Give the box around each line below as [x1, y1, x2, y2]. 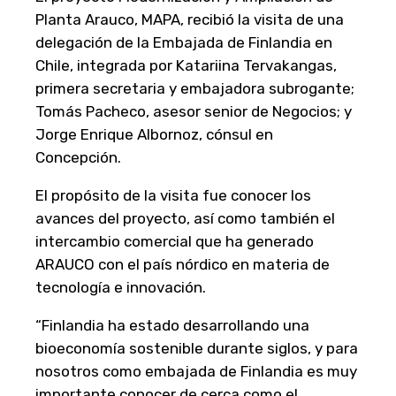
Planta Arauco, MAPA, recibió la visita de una [35, 10, 344, 28]
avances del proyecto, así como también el [35, 209, 335, 227]
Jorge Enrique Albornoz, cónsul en [35, 125, 273, 143]
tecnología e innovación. [35, 278, 206, 296]
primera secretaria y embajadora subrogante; [35, 79, 354, 97]
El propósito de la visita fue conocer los [35, 186, 311, 204]
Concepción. [35, 148, 121, 166]
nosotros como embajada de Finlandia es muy [35, 362, 357, 380]
